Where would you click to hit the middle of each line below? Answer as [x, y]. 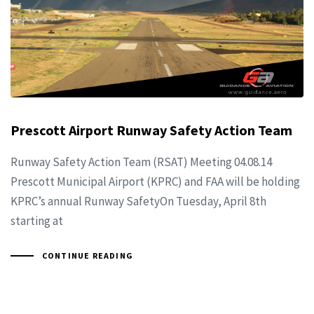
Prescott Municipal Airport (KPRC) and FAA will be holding [155, 182]
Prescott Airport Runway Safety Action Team [151, 130]
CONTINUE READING [87, 256]
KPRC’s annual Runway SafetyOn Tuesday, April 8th [138, 202]
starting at [37, 221]
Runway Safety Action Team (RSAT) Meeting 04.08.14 [141, 162]
